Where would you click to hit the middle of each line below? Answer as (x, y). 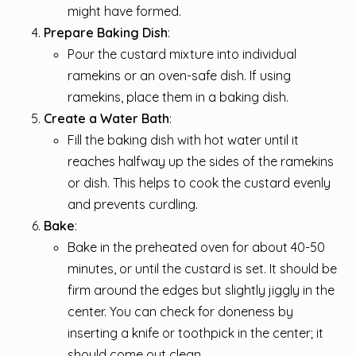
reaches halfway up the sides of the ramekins (201, 161)
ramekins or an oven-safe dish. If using (179, 75)
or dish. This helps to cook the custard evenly (199, 182)
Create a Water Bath (106, 118)
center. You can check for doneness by (180, 311)
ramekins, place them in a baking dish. (178, 97)
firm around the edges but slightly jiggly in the (201, 290)
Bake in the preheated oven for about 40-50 (196, 247)
